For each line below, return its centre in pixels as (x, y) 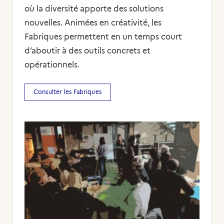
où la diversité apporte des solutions (94, 9)
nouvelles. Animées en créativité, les (93, 23)
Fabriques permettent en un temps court (103, 37)
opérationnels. (52, 65)
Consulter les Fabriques (68, 92)
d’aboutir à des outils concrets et (87, 51)
